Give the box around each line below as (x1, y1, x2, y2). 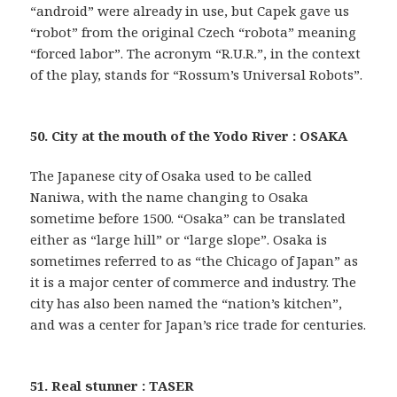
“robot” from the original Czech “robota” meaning (30, 23, 357, 42)
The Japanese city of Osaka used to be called (30, 167, 313, 185)
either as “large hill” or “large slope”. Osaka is (30, 230, 328, 249)
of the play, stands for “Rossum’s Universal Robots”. (30, 66, 363, 84)
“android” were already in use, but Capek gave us (30, 2, 350, 20)
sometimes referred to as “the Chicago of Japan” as (30, 252, 359, 270)
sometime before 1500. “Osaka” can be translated (30, 209, 346, 228)
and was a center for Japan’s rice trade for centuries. (30, 315, 367, 334)
